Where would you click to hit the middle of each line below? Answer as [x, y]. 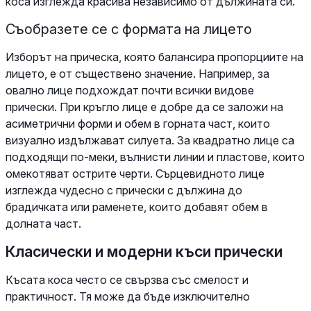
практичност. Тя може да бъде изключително [128, 296]
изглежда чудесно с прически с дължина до [124, 190]
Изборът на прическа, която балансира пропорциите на [154, 57]
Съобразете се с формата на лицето [129, 29]
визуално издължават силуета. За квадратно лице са [150, 140]
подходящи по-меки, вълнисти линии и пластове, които [155, 157]
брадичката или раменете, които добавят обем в [137, 207]
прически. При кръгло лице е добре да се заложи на [144, 107]
